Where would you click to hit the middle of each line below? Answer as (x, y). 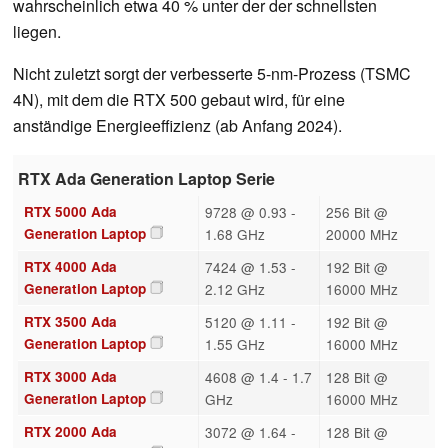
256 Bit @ (356, 211)
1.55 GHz (234, 343)
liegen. (37, 31)
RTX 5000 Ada (70, 211)
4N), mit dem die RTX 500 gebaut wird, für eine (179, 99)
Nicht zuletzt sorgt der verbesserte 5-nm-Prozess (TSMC (212, 73)
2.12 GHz (234, 288)
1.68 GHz (234, 233)
